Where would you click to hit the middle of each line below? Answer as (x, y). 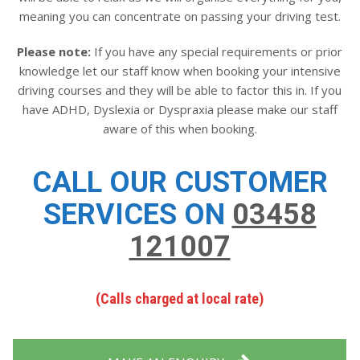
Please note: (54, 52)
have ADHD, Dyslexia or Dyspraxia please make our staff (180, 110)
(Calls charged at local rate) (180, 299)
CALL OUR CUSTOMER (180, 183)
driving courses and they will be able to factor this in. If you (180, 90)
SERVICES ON (137, 215)
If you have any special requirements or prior (217, 52)
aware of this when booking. (180, 129)
